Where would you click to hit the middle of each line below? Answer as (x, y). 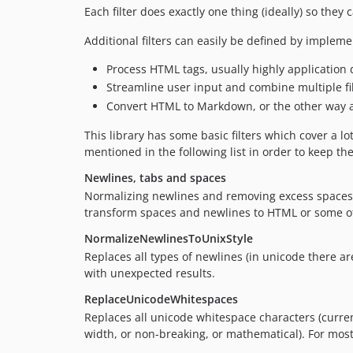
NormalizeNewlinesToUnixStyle (169, 238)
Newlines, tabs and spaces (155, 177)
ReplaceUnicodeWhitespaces (161, 299)
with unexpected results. (150, 273)
